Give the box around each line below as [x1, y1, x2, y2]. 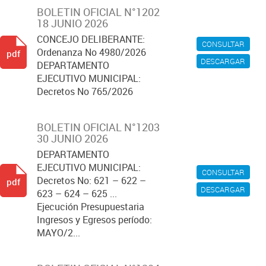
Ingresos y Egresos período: [37, 213, 152, 226]
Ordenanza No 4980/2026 [37, 46, 146, 59]
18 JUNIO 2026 [37, 16, 108, 30]
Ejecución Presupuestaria [37, 200, 144, 213]
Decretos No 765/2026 [37, 85, 133, 98]
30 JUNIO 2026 [37, 131, 108, 145]
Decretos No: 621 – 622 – [37, 174, 146, 187]
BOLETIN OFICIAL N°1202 [37, 5, 160, 19]
